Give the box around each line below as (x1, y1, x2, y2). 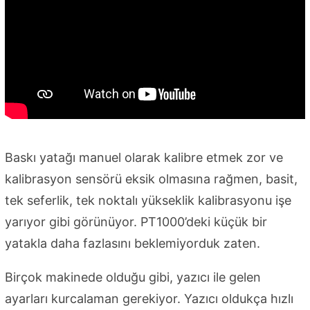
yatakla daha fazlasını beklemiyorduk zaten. (5, 236, 260, 251)
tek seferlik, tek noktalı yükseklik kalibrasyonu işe (5, 193, 291, 208)
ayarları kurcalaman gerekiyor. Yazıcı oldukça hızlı (5, 291, 293, 307)
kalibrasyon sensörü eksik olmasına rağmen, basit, (5, 172, 298, 187)
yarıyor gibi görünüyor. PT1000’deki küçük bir (5, 215, 267, 230)
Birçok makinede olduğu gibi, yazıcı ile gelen (5, 270, 261, 285)
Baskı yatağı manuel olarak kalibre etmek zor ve (5, 150, 283, 165)
